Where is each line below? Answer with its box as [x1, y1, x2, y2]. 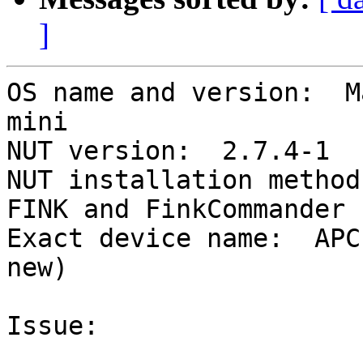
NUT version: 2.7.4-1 [6, 136, 330, 166]
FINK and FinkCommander [6, 194, 345, 224]
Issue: [6, 311, 99, 341]
